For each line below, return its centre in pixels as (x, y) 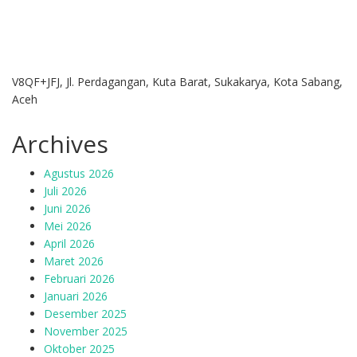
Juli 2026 (65, 191)
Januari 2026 (76, 296)
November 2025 (86, 331)
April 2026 (69, 243)
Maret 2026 (74, 261)
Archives (60, 144)
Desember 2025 (85, 314)
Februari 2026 (79, 279)
